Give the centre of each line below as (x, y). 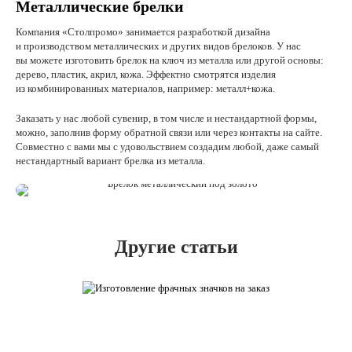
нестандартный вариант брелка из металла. (110, 161)
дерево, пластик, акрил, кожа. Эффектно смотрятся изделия (146, 74)
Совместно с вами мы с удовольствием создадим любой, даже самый (167, 147)
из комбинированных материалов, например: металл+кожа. (145, 88)
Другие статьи (176, 247)
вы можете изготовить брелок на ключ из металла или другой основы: (170, 60)
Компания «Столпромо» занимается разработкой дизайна (143, 32)
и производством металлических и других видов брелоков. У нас (158, 46)
